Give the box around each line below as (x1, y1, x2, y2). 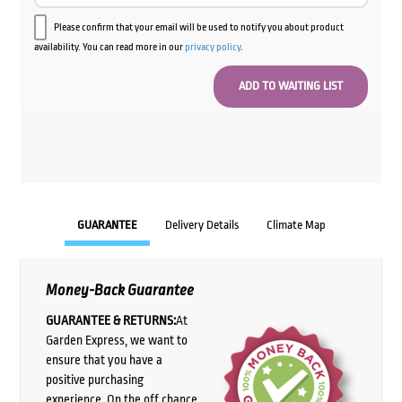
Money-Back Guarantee (45, 282, 194, 300)
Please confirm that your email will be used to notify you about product (53, 21, 344, 33)
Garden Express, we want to (45, 332, 188, 347)
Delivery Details (164, 218, 239, 232)
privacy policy (184, 40, 240, 53)
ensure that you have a (45, 352, 162, 367)
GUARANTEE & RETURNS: (45, 312, 176, 328)
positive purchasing (45, 371, 144, 387)
